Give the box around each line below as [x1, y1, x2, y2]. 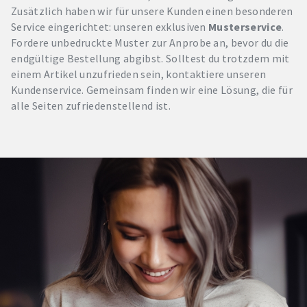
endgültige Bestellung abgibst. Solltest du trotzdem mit [11, 51, 290, 65]
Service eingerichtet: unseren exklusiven [11, 19, 209, 34]
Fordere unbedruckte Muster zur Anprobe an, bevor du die [11, 35, 289, 49]
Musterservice [208, 19, 282, 34]
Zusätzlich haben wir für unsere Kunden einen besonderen [11, 3, 293, 18]
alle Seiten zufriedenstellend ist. [11, 98, 171, 112]
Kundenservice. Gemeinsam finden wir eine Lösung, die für [11, 82, 293, 97]
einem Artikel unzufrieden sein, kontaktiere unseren [11, 66, 267, 81]
